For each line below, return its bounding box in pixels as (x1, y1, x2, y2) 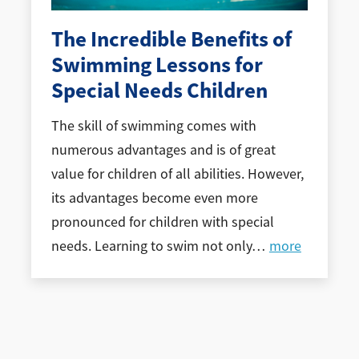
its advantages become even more (50, 189, 258, 208)
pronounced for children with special (50, 213, 274, 232)
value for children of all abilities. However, (50, 165, 304, 184)
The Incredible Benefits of (50, 24, 292, 54)
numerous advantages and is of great (50, 141, 276, 159)
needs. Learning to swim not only (50, 237, 252, 256)
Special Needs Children (50, 75, 268, 105)
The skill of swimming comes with (50, 117, 256, 135)
